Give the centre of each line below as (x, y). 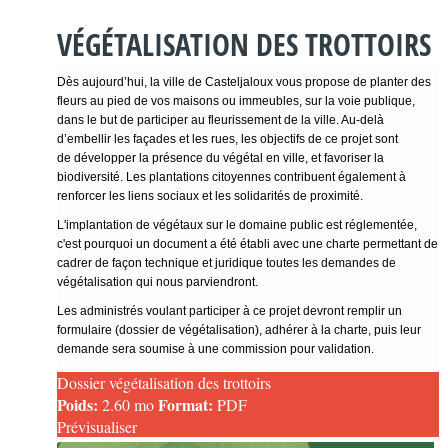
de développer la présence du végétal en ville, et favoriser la (220, 157)
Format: (187, 404)
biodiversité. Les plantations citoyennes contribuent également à (231, 176)
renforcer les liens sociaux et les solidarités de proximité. (210, 195)
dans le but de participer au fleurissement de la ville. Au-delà (220, 119)
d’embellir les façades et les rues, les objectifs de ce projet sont (227, 138)
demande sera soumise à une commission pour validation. (215, 348)
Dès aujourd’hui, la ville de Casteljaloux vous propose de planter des (244, 81)
